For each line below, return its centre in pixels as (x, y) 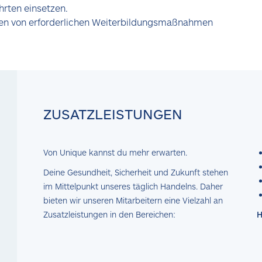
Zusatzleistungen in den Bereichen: (109, 214)
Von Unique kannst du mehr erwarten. (116, 152)
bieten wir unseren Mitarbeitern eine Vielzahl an (133, 200)
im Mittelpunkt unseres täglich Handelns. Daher (133, 186)
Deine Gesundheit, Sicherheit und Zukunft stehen (136, 172)
